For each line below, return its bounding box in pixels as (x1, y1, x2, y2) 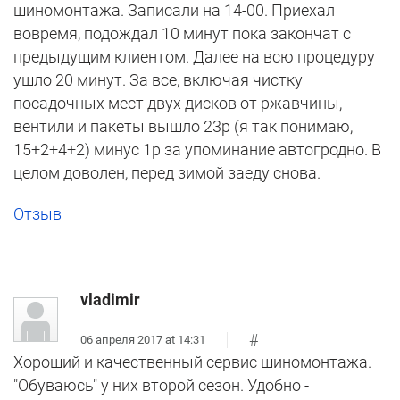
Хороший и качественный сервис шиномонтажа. (13, 353, 371, 372)
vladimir (80, 290, 140, 310)
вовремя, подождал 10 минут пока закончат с (13, 24, 351, 44)
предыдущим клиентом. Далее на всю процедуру (13, 47, 375, 67)
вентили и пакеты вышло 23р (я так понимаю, (13, 117, 353, 137)
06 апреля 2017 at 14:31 (80, 332, 205, 346)
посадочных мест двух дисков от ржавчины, (13, 94, 342, 113)
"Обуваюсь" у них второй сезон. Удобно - (13, 376, 309, 396)
